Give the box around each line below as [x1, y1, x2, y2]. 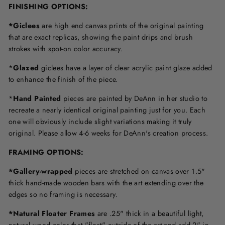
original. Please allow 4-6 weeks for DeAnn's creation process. [9, 128, 208, 138]
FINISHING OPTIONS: [9, 2, 93, 12]
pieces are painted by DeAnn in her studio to [61, 93, 207, 103]
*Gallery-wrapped [9, 166, 75, 176]
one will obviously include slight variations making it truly [9, 117, 192, 127]
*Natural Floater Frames [9, 208, 95, 218]
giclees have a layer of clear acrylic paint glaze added [39, 63, 212, 73]
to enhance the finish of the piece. [9, 74, 118, 84]
